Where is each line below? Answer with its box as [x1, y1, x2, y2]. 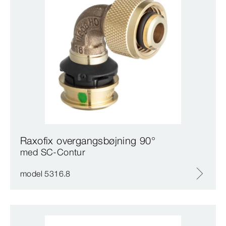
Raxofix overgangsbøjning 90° [20, 134, 156, 147]
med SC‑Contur [20, 146, 86, 158]
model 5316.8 [20, 168, 71, 179]
